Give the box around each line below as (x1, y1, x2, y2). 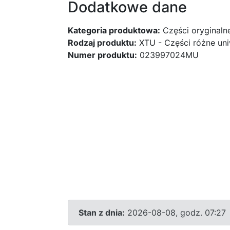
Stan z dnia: (79, 207, 125, 218)
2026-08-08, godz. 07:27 (125, 207, 226, 218)
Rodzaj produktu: (68, 37, 137, 48)
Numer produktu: (68, 50, 137, 60)
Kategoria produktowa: (68, 25, 160, 35)
